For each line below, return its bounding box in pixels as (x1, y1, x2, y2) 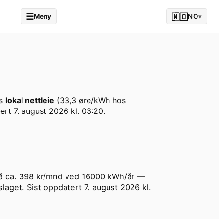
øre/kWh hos (76, 95, 126, 106)
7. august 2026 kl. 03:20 (14, 106, 103, 116)
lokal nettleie (5, 95, 54, 106)
